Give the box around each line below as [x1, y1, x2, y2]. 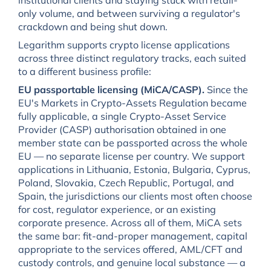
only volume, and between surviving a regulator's [18, 7, 240, 19]
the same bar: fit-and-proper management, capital [18, 229, 247, 242]
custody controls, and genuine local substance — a [18, 256, 246, 269]
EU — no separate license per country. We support [18, 149, 245, 162]
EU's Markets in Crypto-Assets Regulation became [18, 96, 247, 109]
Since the [204, 83, 248, 96]
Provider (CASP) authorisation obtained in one [18, 123, 226, 135]
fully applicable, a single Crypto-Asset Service [18, 109, 226, 122]
